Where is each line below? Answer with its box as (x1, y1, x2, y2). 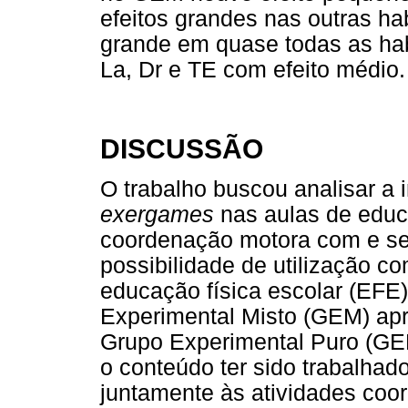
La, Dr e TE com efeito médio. (100, 57, 405, 83)
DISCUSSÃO (100, 133, 263, 164)
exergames (100, 201, 214, 227)
